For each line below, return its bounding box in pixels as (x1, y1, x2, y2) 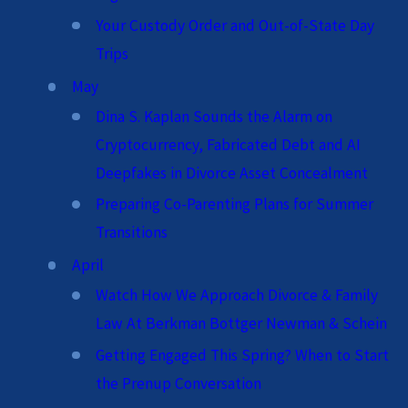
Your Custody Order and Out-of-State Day (96, 15, 375, 36)
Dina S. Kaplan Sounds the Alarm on (96, 106, 333, 127)
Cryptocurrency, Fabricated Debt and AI (96, 134, 362, 155)
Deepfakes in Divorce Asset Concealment (96, 162, 369, 183)
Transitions (96, 222, 168, 243)
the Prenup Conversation (96, 372, 262, 393)
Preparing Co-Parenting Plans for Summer (96, 194, 374, 215)
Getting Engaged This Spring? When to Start (96, 344, 390, 365)
